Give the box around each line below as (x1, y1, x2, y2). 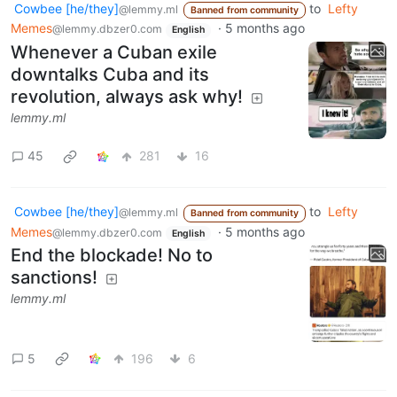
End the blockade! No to (11, 245, 213, 267)
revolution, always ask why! (11, 86, 243, 108)
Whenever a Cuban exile (11, 42, 217, 64)
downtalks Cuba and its (11, 64, 209, 86)
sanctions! (11, 267, 97, 289)
